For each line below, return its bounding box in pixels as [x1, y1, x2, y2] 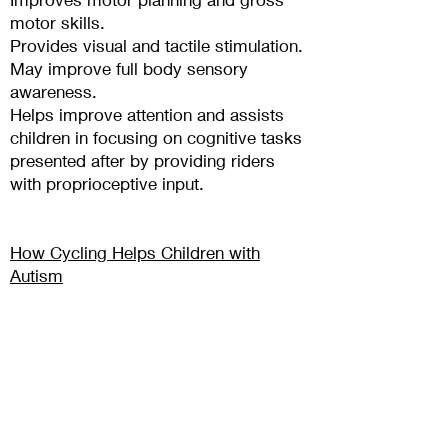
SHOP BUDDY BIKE [92, 362, 224, 380]
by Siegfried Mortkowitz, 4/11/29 [10, 288, 259, 310]
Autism [10, 265, 63, 287]
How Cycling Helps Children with [10, 242, 260, 264]
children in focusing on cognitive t [10, 127, 266, 149]
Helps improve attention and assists [10, 104, 284, 126]
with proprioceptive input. [10, 173, 204, 195]
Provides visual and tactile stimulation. [10, 35, 303, 57]
